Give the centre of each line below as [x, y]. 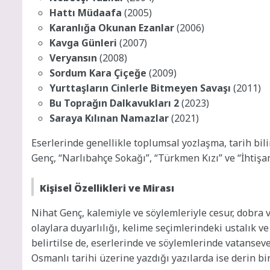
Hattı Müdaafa [86, 12]
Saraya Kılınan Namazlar [109, 118]
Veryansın [73, 58]
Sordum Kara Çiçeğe [98, 73]
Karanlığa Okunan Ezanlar [112, 27]
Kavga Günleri [83, 42]
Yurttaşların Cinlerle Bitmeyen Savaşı [140, 88]
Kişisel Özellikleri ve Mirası [107, 188]
